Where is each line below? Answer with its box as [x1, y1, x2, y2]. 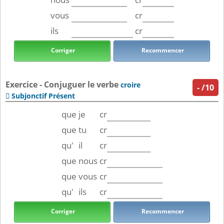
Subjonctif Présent [11, 91, 75, 101]
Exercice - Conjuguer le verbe [5, 79, 120, 90]
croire [120, 80, 140, 90]
